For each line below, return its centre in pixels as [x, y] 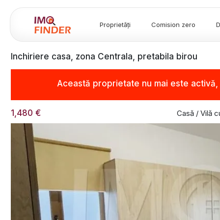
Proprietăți [115, 24]
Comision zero [173, 24]
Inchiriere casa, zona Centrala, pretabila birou [104, 56]
